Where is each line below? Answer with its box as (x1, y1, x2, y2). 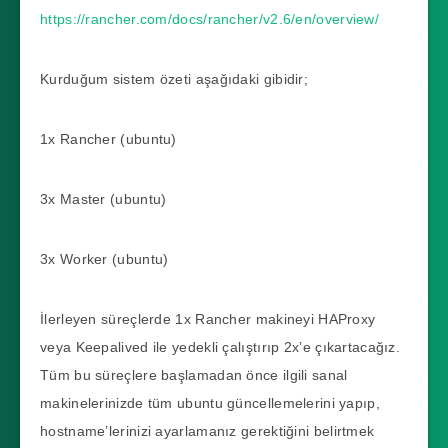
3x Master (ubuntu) (40, 190, 167, 207)
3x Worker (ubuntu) (40, 250, 169, 267)
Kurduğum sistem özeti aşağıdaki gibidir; (40, 70, 308, 87)
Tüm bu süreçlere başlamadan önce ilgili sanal (40, 366, 348, 383)
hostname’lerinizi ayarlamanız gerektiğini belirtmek (40, 422, 375, 439)
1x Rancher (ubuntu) (40, 130, 177, 147)
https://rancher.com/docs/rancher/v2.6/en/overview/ (40, 10, 379, 27)
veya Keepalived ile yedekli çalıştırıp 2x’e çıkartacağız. (40, 338, 401, 355)
